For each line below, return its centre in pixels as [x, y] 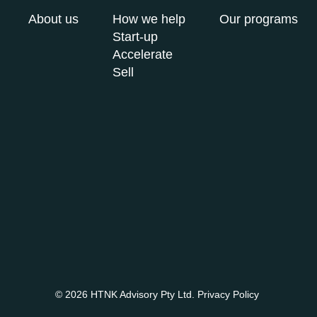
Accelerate [143, 54]
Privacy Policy [229, 294]
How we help [149, 19]
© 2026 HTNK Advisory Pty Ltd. [127, 294]
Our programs [259, 19]
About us [54, 19]
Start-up [136, 36]
